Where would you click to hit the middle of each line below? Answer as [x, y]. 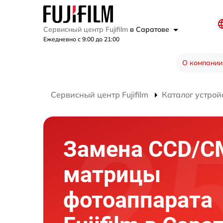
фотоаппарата [138, 200]
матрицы [112, 174]
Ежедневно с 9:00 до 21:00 [81, 39]
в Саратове [151, 29]
